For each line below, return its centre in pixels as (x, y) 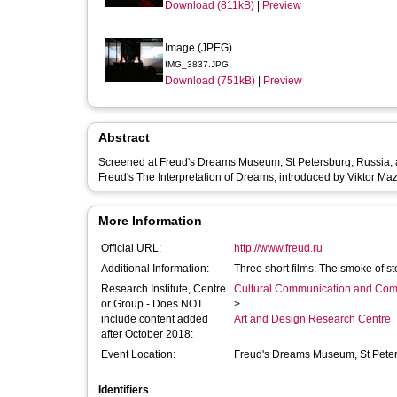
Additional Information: (155, 269)
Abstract (124, 137)
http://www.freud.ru (278, 248)
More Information (150, 221)
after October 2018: (147, 334)
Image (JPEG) (198, 48)
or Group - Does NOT (152, 304)
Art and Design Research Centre (312, 319)
